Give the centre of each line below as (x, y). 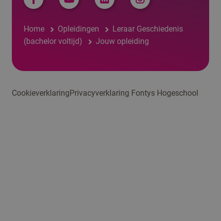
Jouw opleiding (123, 41)
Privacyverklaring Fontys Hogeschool (134, 93)
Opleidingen (79, 29)
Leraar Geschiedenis (148, 29)
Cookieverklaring (41, 93)
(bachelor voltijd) (53, 41)
